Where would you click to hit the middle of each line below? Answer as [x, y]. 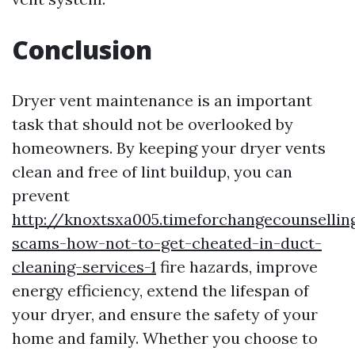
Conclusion [82, 50]
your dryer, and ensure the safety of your [165, 315]
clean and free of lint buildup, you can [152, 172]
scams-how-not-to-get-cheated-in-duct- [167, 243]
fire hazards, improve [237, 267]
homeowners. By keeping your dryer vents [169, 148]
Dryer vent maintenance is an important [162, 101]
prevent [41, 196]
